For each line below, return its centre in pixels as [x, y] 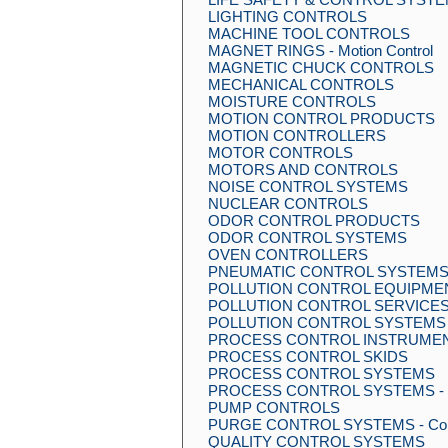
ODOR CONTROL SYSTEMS [307, 237]
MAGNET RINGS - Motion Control [320, 50]
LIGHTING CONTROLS [287, 16]
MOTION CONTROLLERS [297, 135]
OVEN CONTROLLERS [288, 254]
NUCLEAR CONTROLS [288, 203]
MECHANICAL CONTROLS [301, 84]
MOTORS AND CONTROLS [303, 169]
